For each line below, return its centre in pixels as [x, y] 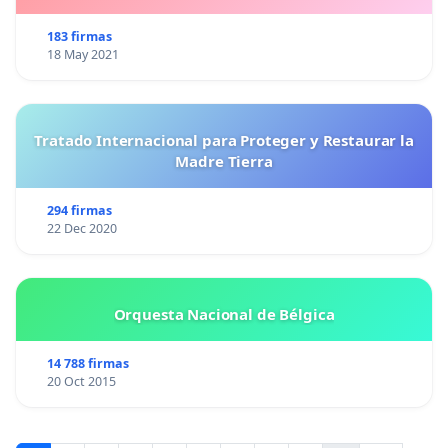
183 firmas [79, 36]
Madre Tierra [224, 160]
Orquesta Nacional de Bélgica [224, 313]
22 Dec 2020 [81, 228]
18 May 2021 [82, 54]
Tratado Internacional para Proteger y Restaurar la [224, 139]
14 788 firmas [87, 363]
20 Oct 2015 [81, 381]
